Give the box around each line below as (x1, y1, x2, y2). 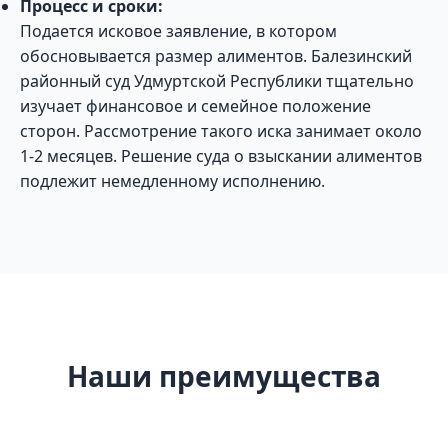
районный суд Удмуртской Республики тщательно (20, 70, 414, 92)
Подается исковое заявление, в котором (20, 20, 337, 42)
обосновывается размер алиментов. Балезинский (20, 45, 412, 67)
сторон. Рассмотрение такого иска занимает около (20, 120, 422, 142)
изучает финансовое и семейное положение (20, 95, 371, 117)
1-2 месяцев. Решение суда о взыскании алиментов (20, 145, 422, 167)
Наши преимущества (67, 357, 381, 395)
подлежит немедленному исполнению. (20, 170, 325, 192)
